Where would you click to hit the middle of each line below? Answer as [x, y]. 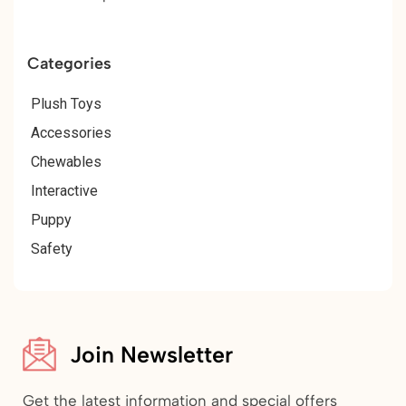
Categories [69, 64]
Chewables [66, 162]
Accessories [71, 133]
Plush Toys [66, 104]
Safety [52, 249]
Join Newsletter [152, 354]
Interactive [64, 191]
